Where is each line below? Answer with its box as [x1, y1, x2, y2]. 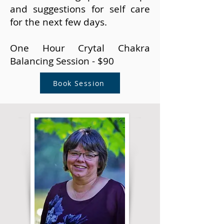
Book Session [53, 78, 105, 88]
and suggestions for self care [10, 2, 150, 15]
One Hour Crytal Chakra [10, 41, 150, 54]
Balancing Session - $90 [10, 54, 114, 67]
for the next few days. [10, 15, 107, 28]
